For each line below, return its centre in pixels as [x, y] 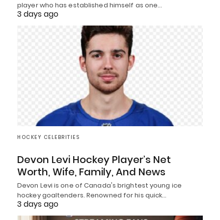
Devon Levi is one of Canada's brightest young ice [99, 186]
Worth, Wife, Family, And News [91, 172]
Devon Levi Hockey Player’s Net [94, 160]
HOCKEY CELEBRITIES [48, 137]
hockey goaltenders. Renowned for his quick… [92, 195]
